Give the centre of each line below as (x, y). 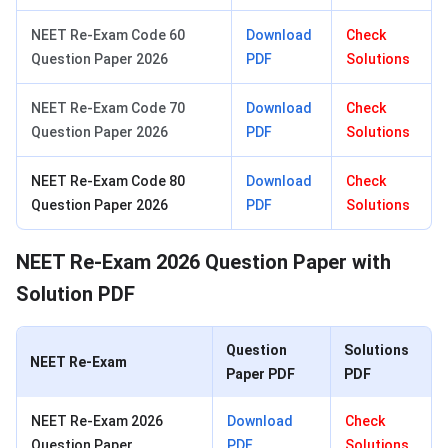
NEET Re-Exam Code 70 (108, 108)
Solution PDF (75, 294)
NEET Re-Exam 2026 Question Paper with (203, 262)
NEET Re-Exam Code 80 (108, 181)
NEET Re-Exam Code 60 (108, 35)
